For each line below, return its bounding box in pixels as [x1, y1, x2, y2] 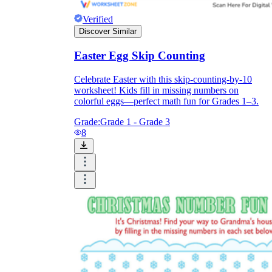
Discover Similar [79, 27, 137, 36]
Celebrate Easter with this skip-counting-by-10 [74, 73, 252, 84]
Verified [83, 14, 113, 25]
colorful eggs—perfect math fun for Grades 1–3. [74, 95, 259, 106]
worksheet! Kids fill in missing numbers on [74, 84, 239, 95]
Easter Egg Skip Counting [74, 49, 205, 62]
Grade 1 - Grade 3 [100, 116, 170, 127]
